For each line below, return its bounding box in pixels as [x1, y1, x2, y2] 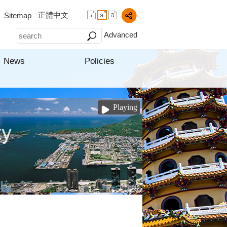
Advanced [104, 30, 137, 39]
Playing [113, 103, 137, 111]
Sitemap [4, 11, 31, 20]
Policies [85, 56, 115, 66]
